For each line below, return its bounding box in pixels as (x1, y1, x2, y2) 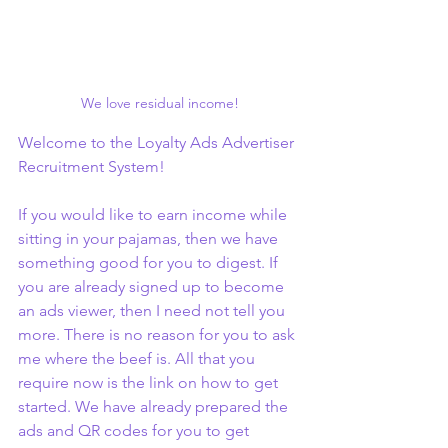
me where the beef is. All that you (18, 349, 259, 368)
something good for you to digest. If (18, 253, 282, 272)
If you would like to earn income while (18, 205, 291, 224)
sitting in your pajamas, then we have (18, 229, 282, 248)
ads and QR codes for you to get (18, 421, 253, 440)
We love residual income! (81, 94, 239, 112)
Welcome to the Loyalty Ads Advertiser (18, 133, 298, 152)
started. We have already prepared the (18, 397, 292, 416)
